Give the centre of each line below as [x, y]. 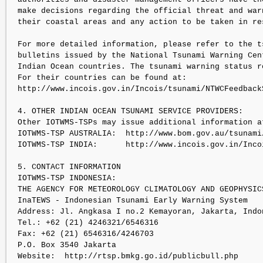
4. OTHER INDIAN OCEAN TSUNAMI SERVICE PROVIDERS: [130, 111]
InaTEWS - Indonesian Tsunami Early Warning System [133, 200]
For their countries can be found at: [102, 78]
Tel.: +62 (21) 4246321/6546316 [88, 223]
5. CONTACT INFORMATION [69, 167]
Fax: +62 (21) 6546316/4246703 [86, 234]
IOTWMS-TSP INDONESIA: [67, 178]
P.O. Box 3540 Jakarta [67, 245]
